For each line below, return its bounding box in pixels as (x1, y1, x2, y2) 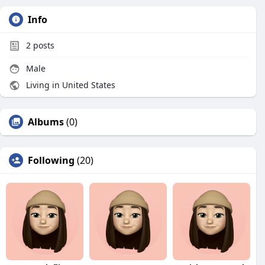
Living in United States (24, 79, 115, 91)
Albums (28, 115, 64, 128)
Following (28, 154, 75, 167)
